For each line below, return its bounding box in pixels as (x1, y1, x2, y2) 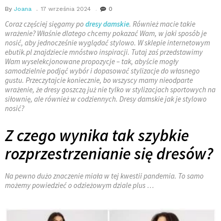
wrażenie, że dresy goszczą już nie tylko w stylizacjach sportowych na (5, 85, 216, 95)
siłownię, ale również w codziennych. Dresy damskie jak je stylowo (5, 94, 207, 104)
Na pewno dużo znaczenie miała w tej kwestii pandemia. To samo (5, 171, 204, 181)
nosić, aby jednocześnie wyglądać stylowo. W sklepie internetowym (5, 38, 210, 48)
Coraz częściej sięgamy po (5, 19, 85, 29)
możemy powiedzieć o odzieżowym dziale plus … (5, 181, 154, 190)
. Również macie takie (129, 19, 195, 29)
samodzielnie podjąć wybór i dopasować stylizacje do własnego (5, 66, 200, 76)
